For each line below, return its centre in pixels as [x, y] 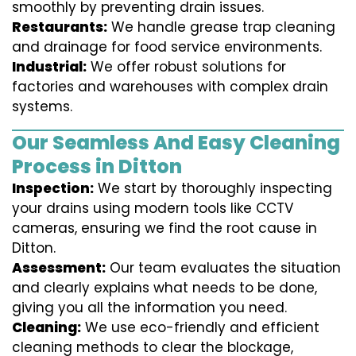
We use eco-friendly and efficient [200, 328]
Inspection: [53, 189]
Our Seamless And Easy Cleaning [176, 143]
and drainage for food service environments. [167, 47]
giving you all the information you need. [149, 308]
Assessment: [59, 268]
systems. [42, 107]
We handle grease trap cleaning [221, 27]
